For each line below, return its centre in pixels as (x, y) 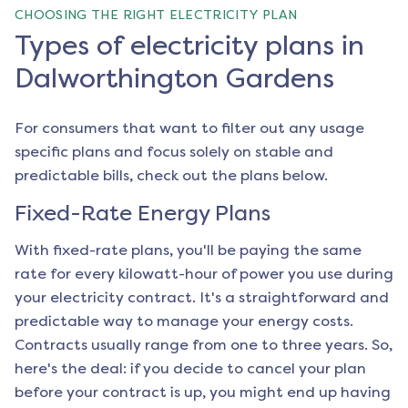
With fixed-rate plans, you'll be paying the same (188, 250)
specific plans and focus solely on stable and (174, 152)
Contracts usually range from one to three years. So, (204, 345)
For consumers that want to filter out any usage (189, 128)
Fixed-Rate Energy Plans (143, 214)
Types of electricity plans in (189, 46)
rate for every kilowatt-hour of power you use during (204, 274)
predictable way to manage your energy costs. (184, 321)
